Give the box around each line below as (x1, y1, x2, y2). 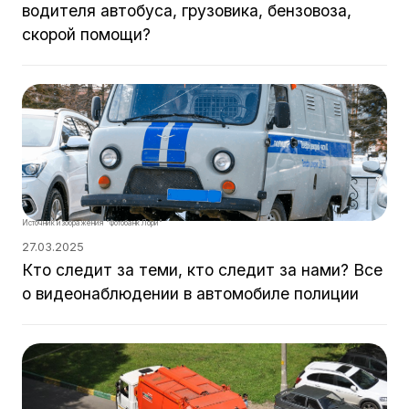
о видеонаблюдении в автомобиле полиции (22, 284, 359, 303)
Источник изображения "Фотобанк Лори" (22, 218, 163, 227)
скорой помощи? (22, 25, 151, 44)
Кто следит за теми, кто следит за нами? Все (22, 260, 383, 279)
